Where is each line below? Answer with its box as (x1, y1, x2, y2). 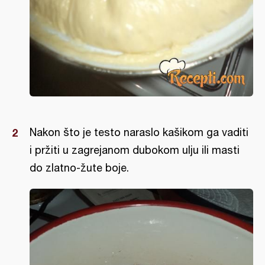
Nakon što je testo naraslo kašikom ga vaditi (30, 126, 248, 138)
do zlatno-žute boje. (30, 161, 129, 174)
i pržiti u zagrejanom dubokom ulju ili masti (30, 144, 240, 156)
